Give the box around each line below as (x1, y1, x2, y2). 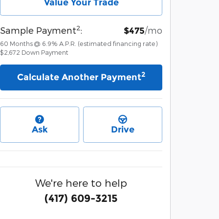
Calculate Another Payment (17, 72, 141, 83)
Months (10, 40, 33, 47)
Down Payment (22, 48, 68, 56)
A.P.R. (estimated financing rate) (59, 40, 158, 47)
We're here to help (35, 176, 127, 189)
